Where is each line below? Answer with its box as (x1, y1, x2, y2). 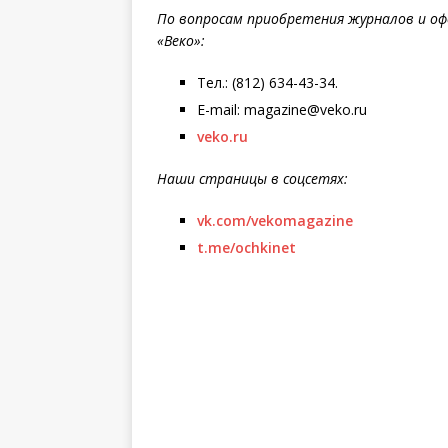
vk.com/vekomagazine (197, 211, 353, 230)
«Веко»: (157, 31, 205, 50)
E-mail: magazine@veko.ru (197, 100, 367, 119)
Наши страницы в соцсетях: (157, 169, 348, 188)
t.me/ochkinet (197, 238, 296, 257)
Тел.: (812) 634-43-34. (197, 73, 338, 92)
